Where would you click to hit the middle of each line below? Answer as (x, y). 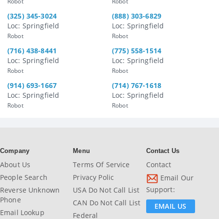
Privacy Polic (94, 177)
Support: (160, 189)
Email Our (176, 177)
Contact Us (163, 151)
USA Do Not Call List (106, 190)
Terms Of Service (101, 164)
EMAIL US (171, 206)
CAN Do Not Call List (107, 202)
